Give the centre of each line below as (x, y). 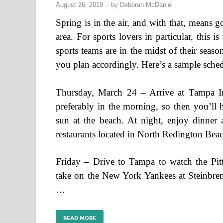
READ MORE (80, 218)
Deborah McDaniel (146, 5)
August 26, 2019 (79, 5)
